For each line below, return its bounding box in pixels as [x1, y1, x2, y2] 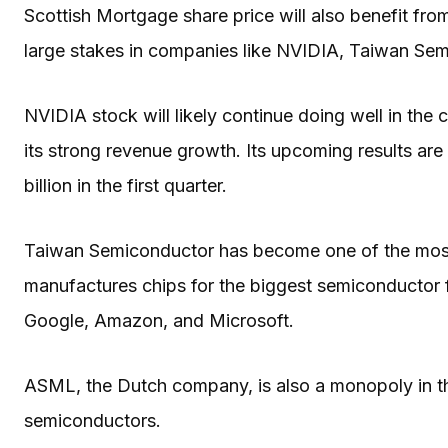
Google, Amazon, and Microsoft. [24, 309, 299, 331]
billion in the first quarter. [24, 174, 227, 196]
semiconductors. [24, 409, 161, 431]
